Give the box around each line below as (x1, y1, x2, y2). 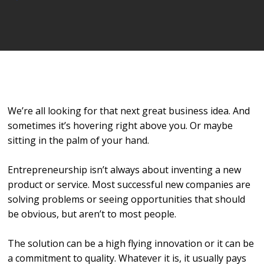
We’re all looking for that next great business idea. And (8, 104, 250, 117)
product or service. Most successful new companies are (8, 178, 251, 191)
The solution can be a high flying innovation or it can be (8, 237, 255, 250)
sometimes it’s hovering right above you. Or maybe (8, 119, 233, 132)
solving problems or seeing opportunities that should (8, 193, 246, 206)
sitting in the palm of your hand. (8, 134, 150, 147)
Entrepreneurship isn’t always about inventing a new (8, 163, 242, 176)
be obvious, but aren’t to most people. (8, 207, 177, 220)
